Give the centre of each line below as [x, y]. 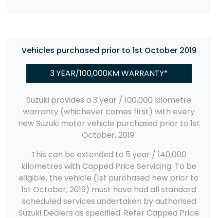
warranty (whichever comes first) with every [109, 112]
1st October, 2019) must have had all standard [109, 190]
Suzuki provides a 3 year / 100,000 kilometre [109, 100]
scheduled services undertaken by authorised [109, 201]
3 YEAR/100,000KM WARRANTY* [109, 73]
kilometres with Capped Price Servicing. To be [109, 166]
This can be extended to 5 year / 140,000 [109, 155]
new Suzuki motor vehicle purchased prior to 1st [109, 124]
